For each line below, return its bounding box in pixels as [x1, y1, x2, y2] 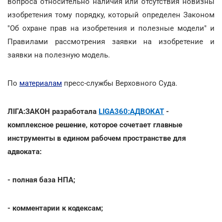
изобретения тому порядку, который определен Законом [7, 10, 215, 19]
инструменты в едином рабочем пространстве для [7, 133, 186, 143]
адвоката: [7, 147, 42, 156]
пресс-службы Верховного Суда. [62, 78, 177, 88]
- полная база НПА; [7, 175, 75, 184]
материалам [19, 78, 62, 88]
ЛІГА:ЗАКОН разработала [7, 107, 99, 116]
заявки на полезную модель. [7, 50, 110, 59]
